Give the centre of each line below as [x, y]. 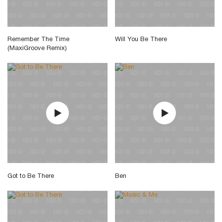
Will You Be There [141, 40]
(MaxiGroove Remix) [37, 49]
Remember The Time [38, 40]
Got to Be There [31, 176]
